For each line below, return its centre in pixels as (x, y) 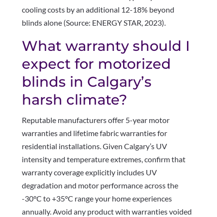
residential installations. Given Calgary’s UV (94, 146)
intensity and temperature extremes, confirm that (103, 159)
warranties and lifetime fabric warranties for (94, 133)
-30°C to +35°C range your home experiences (97, 199)
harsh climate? (74, 100)
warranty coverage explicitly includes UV (89, 172)
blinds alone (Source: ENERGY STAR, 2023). (93, 23)
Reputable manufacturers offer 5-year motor (95, 120)
